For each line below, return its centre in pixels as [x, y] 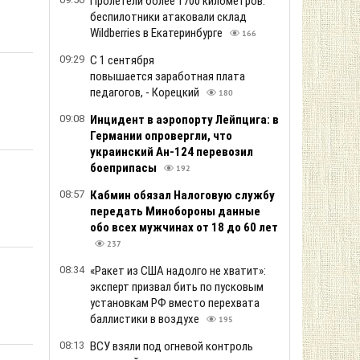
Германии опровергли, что [161, 136]
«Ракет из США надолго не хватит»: [178, 271]
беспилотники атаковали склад [168, 17]
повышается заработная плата [168, 76]
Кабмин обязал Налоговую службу [182, 195]
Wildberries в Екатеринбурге [157, 33]
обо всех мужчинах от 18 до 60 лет [184, 227]
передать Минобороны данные [175, 211]
